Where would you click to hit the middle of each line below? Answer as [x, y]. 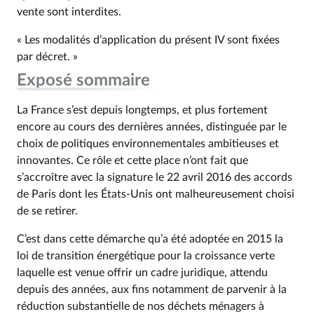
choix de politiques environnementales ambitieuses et [148, 144]
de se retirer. [47, 211]
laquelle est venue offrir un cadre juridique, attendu [142, 273]
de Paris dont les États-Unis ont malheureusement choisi [156, 194]
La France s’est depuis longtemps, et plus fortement [142, 110]
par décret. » [47, 57]
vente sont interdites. [69, 12]
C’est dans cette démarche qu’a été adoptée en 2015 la [150, 239]
